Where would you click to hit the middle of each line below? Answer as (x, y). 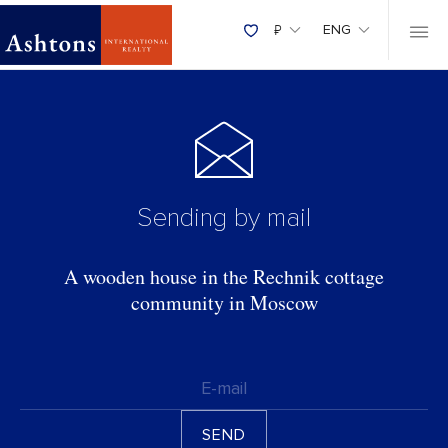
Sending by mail (224, 218)
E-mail (224, 388)
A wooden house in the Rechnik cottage (224, 276)
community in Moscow (224, 302)
